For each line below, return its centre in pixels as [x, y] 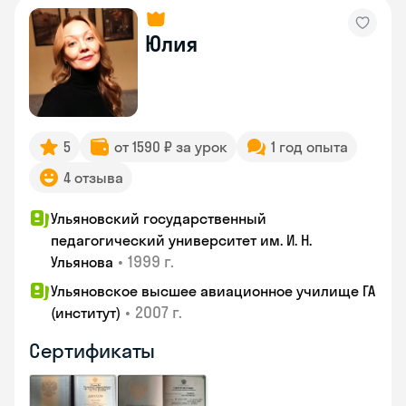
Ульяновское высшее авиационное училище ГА [213, 291]
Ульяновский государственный [159, 218]
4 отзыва [93, 178]
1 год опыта [309, 147]
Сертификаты [92, 351]
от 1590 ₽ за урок [171, 147]
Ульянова [82, 262]
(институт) [86, 313]
